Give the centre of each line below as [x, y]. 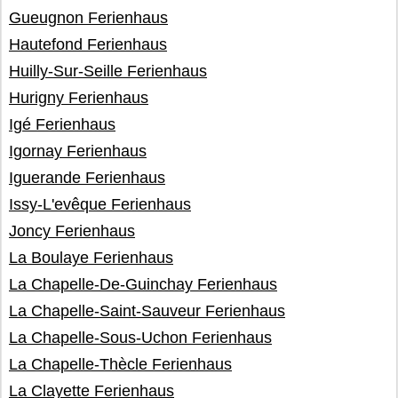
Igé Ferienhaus [62, 124]
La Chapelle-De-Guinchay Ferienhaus [143, 284]
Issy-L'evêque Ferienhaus [100, 204]
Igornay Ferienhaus [78, 151]
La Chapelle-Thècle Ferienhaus [120, 364]
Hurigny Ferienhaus [79, 98]
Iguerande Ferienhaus [87, 178]
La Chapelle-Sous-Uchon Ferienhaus [140, 338]
